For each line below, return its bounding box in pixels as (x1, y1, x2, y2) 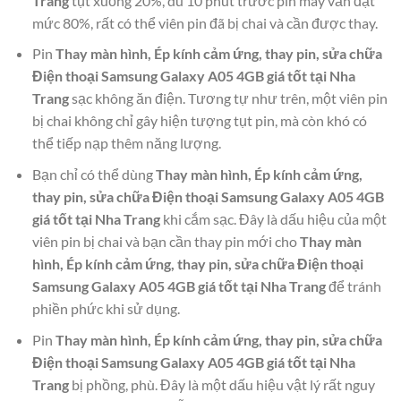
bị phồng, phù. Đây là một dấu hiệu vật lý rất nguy (68, 375, 375, 393)
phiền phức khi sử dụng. (31, 299, 180, 317)
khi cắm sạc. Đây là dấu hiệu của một (159, 209, 387, 227)
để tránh (325, 277, 381, 294)
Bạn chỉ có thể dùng (31, 165, 156, 183)
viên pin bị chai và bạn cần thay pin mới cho (31, 232, 300, 250)
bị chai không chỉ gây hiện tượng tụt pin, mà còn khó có (31, 112, 367, 130)
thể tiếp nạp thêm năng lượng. (31, 134, 221, 152)
